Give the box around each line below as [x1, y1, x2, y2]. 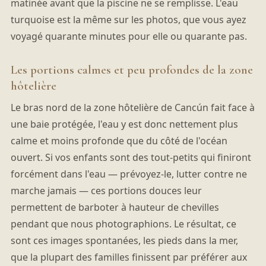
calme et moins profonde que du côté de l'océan [10, 134, 227, 147]
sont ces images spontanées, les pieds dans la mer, [10, 233, 238, 247]
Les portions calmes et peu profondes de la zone [10, 62, 253, 78]
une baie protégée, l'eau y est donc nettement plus [10, 117, 238, 131]
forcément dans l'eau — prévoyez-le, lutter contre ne [10, 167, 247, 180]
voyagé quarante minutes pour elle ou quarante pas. [10, 29, 247, 43]
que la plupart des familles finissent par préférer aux [10, 250, 247, 264]
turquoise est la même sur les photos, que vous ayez [10, 12, 246, 26]
